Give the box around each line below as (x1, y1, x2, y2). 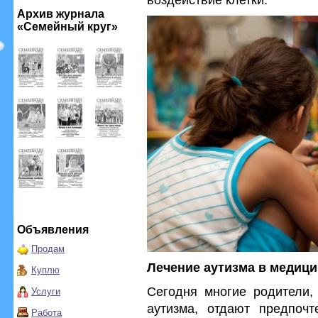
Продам (31, 243, 65, 254)
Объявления (17, 224, 89, 236)
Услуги (31, 286, 60, 297)
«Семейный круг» (17, 21, 118, 33)
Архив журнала (17, 8, 104, 20)
